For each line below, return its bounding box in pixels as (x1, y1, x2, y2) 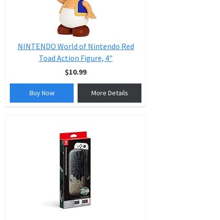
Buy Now (29, 88, 55, 97)
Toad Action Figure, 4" (39, 53, 112, 63)
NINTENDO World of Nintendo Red (17, 41, 134, 51)
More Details (91, 88, 128, 97)
